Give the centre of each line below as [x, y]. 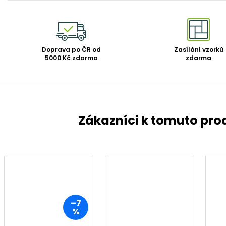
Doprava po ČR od [71, 50]
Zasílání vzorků [199, 50]
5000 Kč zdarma [71, 58]
